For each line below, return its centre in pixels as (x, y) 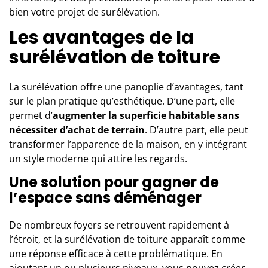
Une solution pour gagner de (114, 182)
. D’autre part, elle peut (197, 130)
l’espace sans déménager (105, 197)
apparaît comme (207, 239)
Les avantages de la (101, 37)
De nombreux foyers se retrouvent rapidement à (119, 225)
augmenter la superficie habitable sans (146, 115)
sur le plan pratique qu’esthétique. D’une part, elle (122, 101)
